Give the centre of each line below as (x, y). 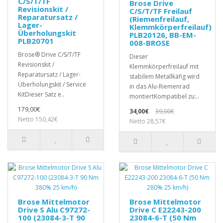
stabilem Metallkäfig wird (165, 77)
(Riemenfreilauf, (159, 19)
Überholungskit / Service (52, 85)
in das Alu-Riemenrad (160, 87)
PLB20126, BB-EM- (163, 35)
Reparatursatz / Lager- (49, 75)
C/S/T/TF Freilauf (161, 11)
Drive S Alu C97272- (54, 210)
